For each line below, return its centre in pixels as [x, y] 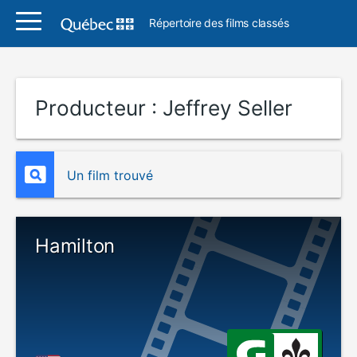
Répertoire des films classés [219, 23]
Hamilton [75, 246]
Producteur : [99, 108]
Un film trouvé [110, 175]
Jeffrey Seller [228, 108]
